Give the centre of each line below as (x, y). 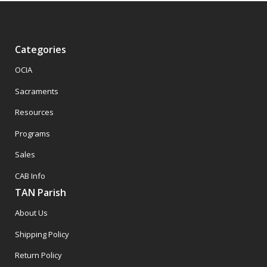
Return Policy (38, 255)
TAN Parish (41, 192)
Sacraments (37, 91)
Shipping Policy (42, 234)
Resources (34, 112)
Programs (32, 133)
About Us (31, 213)
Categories (41, 49)
